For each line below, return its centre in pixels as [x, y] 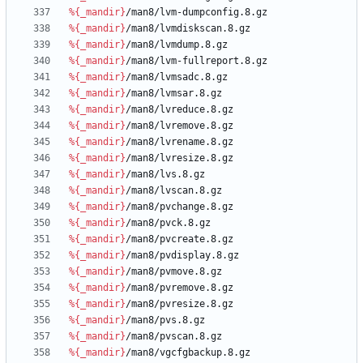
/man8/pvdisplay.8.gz [182, 256]
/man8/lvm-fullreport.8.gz [196, 61]
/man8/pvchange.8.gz [179, 207]
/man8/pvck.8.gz [168, 223]
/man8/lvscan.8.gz [174, 191]
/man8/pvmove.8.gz [174, 272]
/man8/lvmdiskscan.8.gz [188, 29]
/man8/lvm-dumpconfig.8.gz [196, 13]
